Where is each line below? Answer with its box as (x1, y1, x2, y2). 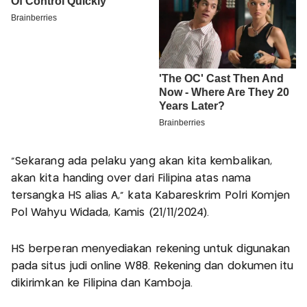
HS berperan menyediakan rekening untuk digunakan (11, 244, 291, 255)
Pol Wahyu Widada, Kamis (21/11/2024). (11, 208, 210, 219)
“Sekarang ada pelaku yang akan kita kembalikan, (11, 156, 273, 167)
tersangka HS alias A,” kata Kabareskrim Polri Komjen (11, 191, 291, 201)
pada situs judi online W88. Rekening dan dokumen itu (11, 261, 294, 272)
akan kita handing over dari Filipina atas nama (11, 173, 251, 184)
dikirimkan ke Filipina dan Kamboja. (11, 278, 193, 289)
